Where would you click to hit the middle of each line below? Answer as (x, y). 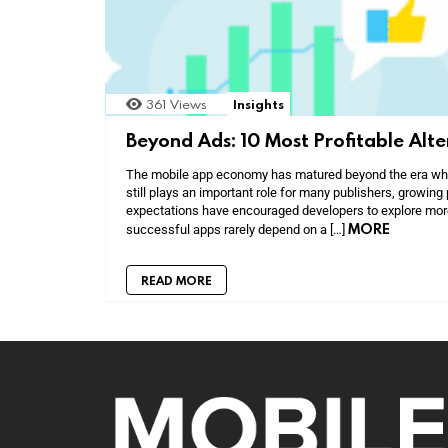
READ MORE (176, 279)
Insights (258, 104)
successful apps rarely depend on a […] (237, 229)
